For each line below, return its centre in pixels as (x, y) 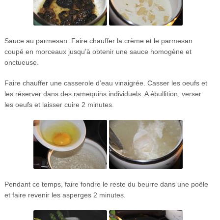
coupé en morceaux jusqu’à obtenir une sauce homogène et (98, 51)
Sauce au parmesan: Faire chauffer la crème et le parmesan (98, 41)
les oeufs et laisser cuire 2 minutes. (59, 104)
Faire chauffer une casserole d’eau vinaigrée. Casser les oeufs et (106, 83)
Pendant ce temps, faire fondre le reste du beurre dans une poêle (106, 184)
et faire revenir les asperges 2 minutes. (65, 195)
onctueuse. (21, 62)
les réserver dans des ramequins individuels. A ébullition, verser (103, 94)
